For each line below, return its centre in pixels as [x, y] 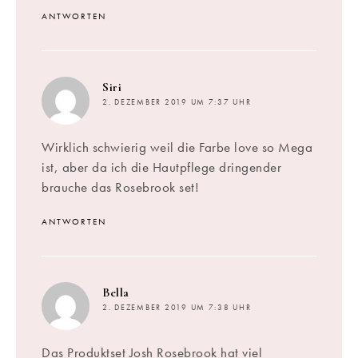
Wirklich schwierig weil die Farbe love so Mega [177, 147]
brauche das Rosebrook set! [120, 187]
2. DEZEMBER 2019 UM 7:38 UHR [177, 307]
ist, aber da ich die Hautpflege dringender [161, 167]
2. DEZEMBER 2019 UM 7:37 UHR [177, 102]
